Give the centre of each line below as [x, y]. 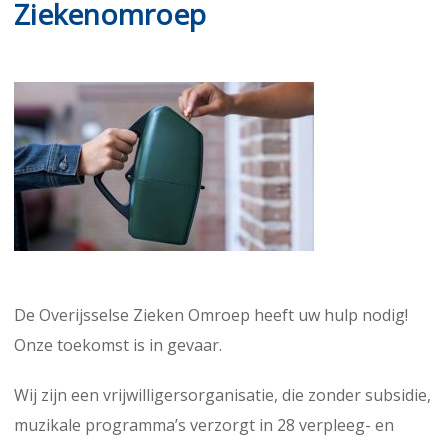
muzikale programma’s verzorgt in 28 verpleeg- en [204, 424]
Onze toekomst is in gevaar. [118, 344]
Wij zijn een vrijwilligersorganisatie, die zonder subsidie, [222, 394]
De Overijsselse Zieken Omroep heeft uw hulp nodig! [211, 314]
